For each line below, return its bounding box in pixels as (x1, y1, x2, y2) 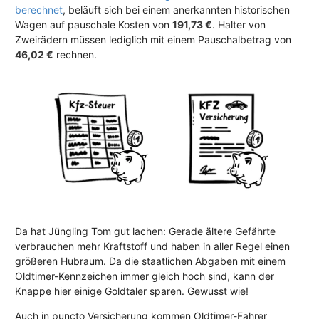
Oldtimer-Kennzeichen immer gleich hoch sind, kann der (15, 270, 274, 283)
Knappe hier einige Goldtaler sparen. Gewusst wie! (15, 285, 249, 298)
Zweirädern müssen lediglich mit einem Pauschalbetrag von (15, 33, 291, 46)
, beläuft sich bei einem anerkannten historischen (63, 3, 290, 16)
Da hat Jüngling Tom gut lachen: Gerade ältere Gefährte (15, 225, 276, 238)
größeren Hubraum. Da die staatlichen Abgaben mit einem (15, 255, 286, 268)
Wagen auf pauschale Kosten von (15, 18, 172, 31)
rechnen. (53, 48, 97, 61)
